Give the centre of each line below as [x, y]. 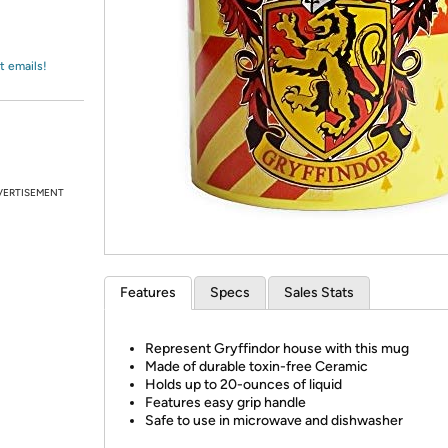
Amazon [64, 34]
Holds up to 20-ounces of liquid [243, 384]
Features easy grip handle [225, 402]
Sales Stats [319, 292]
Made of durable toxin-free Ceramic [256, 366]
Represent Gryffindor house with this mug [277, 348]
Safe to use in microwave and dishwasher [274, 420]
